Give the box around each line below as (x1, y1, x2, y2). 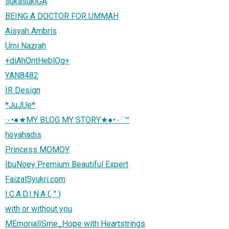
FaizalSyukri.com (5, 174, 65, 184)
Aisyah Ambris (5, 26, 57, 36)
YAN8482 (5, 70, 38, 80)
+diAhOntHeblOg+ (5, 55, 70, 65)
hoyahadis (5, 129, 41, 140)
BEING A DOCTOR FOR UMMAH (5, 11, 119, 21)
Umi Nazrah (5, 40, 46, 51)
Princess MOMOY (5, 144, 70, 154)
